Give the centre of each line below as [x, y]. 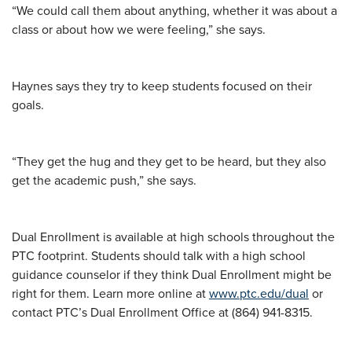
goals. [28, 104]
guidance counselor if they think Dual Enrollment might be [172, 274]
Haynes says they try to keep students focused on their [162, 85]
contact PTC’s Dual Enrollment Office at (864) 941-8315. [162, 312]
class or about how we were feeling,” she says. [139, 29]
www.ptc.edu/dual [259, 293]
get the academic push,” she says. [104, 180]
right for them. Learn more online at [110, 293]
